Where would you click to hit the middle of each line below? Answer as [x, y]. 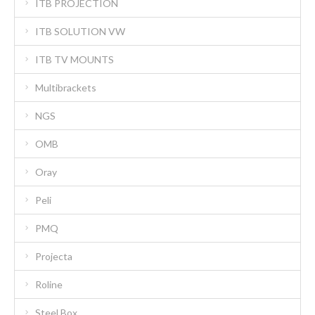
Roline [49, 284]
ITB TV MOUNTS [75, 59]
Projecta [54, 256]
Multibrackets [66, 87]
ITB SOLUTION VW [80, 31]
